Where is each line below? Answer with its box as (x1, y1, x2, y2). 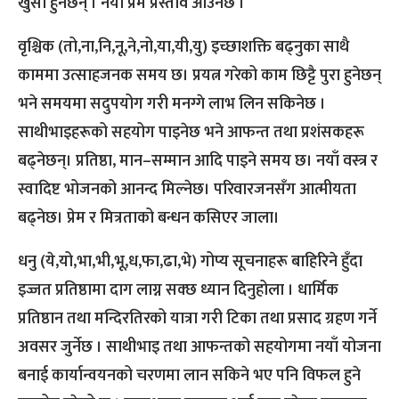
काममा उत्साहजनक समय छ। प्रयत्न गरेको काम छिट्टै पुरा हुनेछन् (18, 62, 381, 90)
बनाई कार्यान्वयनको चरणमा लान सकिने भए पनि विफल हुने (18, 362, 361, 390)
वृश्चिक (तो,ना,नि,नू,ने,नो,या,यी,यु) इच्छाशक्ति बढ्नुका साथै (18, 34, 349, 61)
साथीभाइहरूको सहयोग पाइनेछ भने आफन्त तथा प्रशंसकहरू (18, 119, 364, 147)
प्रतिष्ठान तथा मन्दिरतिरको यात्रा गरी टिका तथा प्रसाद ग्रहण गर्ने (18, 305, 377, 333)
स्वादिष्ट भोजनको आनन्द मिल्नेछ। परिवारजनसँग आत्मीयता (18, 176, 356, 204)
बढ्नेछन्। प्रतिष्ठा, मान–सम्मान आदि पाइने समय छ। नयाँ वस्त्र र (18, 148, 378, 175)
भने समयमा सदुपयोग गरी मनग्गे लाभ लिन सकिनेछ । (18, 91, 326, 118)
